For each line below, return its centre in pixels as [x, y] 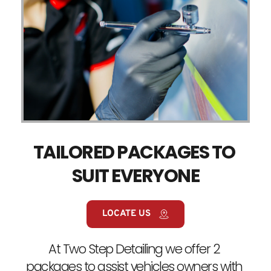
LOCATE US [128, 214]
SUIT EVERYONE [135, 176]
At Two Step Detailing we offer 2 [134, 249]
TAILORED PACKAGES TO [134, 152]
